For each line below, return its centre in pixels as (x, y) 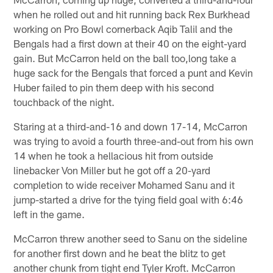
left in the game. (49, 214)
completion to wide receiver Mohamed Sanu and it (124, 184)
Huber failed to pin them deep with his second (114, 87)
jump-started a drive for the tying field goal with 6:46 (129, 199)
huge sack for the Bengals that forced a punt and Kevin (133, 72)
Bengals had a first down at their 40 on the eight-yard (130, 43)
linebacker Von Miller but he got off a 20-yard (112, 170)
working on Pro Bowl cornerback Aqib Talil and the (123, 28)
